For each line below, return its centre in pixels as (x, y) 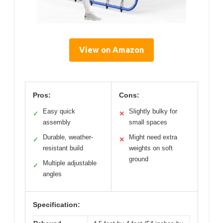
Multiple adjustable (70, 163)
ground (139, 159)
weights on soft (151, 148)
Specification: (56, 205)
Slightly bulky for (153, 111)
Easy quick (59, 111)
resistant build (63, 148)
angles (52, 174)
